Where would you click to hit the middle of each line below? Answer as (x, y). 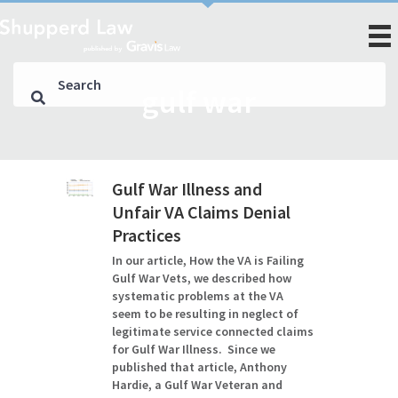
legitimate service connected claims (213, 331)
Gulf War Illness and (187, 189)
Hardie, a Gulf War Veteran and (198, 385)
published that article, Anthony (200, 367)
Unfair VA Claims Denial (202, 212)
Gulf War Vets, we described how (202, 278)
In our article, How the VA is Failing (208, 260)
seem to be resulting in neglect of (206, 314)
